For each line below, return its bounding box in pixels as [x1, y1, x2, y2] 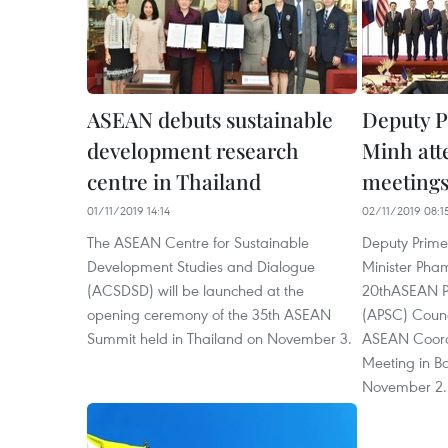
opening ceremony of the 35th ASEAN [87, 304, 331, 325]
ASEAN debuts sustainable [87, 105, 333, 134]
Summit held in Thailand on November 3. [87, 328, 352, 349]
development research [87, 136, 299, 165]
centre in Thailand [87, 167, 261, 196]
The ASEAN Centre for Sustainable [87, 232, 309, 253]
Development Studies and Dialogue [87, 256, 315, 277]
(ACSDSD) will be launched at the [87, 280, 304, 301]
